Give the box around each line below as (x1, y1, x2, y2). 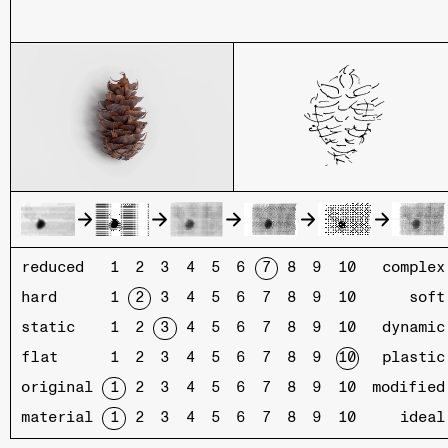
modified (372, 377, 446, 399)
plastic (382, 347, 446, 369)
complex (382, 257, 446, 279)
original (21, 377, 94, 399)
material (21, 407, 94, 429)
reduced (21, 257, 85, 279)
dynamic (382, 317, 446, 339)
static (21, 317, 76, 339)
